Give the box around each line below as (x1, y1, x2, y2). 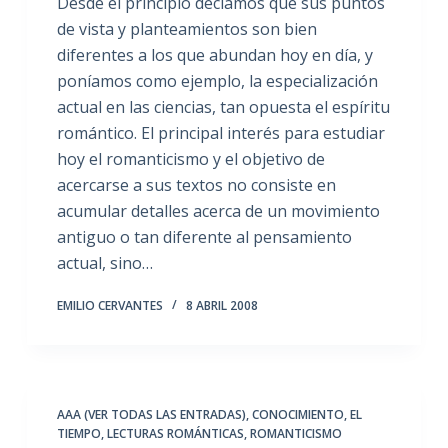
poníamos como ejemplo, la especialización (56, 69, 378, 92)
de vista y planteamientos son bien (56, 17, 317, 40)
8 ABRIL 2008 (185, 296, 258, 314)
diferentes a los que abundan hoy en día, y (56, 43, 373, 66)
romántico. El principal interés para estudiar (56, 121, 385, 144)
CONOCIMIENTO (251, 405, 344, 423)
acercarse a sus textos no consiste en (56, 173, 336, 196)
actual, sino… (56, 251, 153, 274)
